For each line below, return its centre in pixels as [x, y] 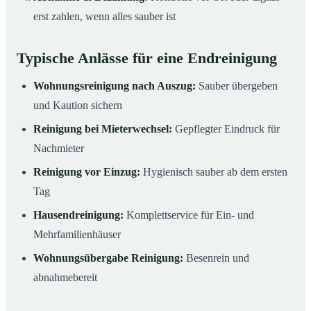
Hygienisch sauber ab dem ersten [214, 171]
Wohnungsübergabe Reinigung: [108, 258]
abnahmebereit [65, 277]
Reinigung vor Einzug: [87, 171]
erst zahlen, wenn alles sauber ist [104, 16]
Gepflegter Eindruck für [226, 128]
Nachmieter [59, 148]
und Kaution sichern [78, 105]
